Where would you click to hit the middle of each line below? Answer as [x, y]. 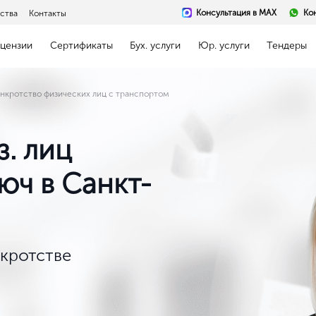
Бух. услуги [156, 45]
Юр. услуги [224, 45]
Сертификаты [81, 45]
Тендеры [287, 45]
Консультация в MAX [236, 12]
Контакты [48, 13]
